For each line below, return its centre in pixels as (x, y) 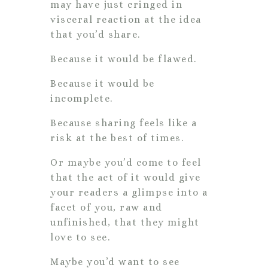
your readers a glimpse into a (129, 192)
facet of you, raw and (106, 207)
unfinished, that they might (125, 222)
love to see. (82, 237)
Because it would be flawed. (125, 59)
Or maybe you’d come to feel (126, 162)
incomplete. (83, 98)
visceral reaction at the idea (126, 19)
